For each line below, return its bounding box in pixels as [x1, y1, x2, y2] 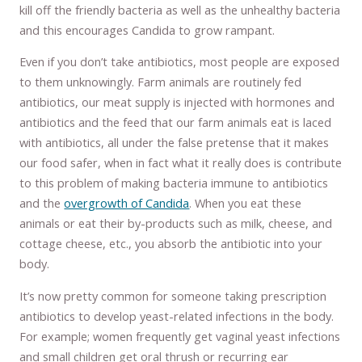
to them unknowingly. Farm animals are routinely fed [19, 74, 302, 90]
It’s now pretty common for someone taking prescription [19, 287, 327, 304]
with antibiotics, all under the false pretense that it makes [19, 134, 330, 151]
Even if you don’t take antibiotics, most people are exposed [19, 53, 340, 70]
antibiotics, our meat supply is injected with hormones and [19, 94, 335, 111]
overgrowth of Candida [64, 195, 190, 212]
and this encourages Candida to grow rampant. [19, 21, 276, 38]
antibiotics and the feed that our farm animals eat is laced [19, 114, 332, 131]
